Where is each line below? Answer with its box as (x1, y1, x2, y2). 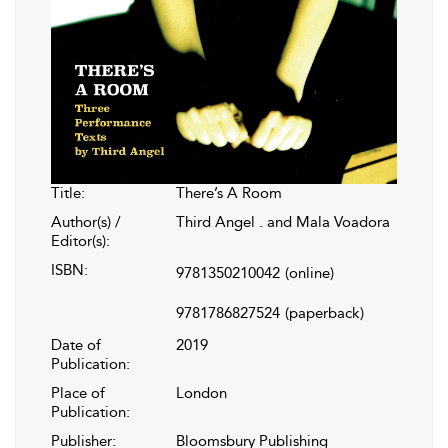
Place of (51, 384, 105, 403)
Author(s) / (51, 213, 121, 232)
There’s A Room (176, 184, 282, 203)
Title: (51, 184, 85, 203)
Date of (51, 336, 101, 355)
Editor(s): (51, 232, 110, 251)
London (176, 384, 227, 403)
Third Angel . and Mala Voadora (176, 213, 390, 232)
